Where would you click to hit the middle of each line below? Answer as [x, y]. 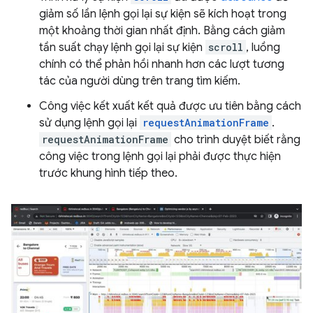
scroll [226, 48]
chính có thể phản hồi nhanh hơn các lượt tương [162, 65]
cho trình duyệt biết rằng [236, 140]
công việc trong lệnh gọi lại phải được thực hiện [160, 157]
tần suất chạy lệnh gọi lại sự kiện [122, 48]
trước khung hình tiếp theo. [108, 174]
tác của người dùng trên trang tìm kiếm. [140, 81]
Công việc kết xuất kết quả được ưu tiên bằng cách [170, 107]
